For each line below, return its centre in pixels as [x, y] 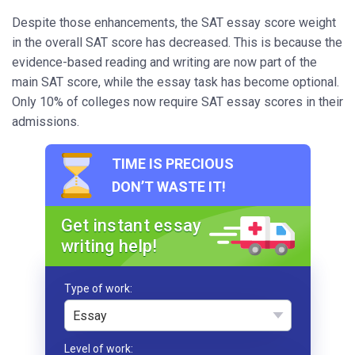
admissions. [46, 122]
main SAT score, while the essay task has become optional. [176, 82]
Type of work [97, 289]
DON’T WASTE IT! [168, 187]
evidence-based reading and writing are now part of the [164, 63]
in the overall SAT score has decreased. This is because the [177, 43]
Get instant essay [131, 226]
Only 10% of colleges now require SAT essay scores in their [177, 102]
